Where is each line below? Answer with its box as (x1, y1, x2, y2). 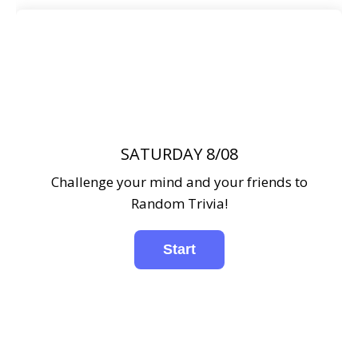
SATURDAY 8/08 (120, 143, 238, 165)
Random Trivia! (130, 194, 228, 213)
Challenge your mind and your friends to (50, 173, 308, 192)
